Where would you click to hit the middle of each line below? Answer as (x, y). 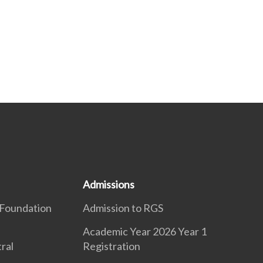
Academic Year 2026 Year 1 (144, 232)
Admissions (108, 185)
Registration (111, 246)
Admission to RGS (123, 208)
